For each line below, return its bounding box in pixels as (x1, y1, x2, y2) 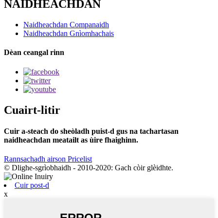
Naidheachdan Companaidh (23, 20, 109, 29)
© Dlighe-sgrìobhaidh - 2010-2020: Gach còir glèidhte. (4, 163, 173, 172)
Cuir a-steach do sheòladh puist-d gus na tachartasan (4, 127, 179, 135)
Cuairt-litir (4, 103, 60, 116)
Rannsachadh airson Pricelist (4, 155, 92, 163)
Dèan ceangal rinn (4, 48, 64, 57)
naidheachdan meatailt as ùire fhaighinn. (4, 135, 138, 144)
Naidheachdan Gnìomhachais (23, 29, 114, 38)
